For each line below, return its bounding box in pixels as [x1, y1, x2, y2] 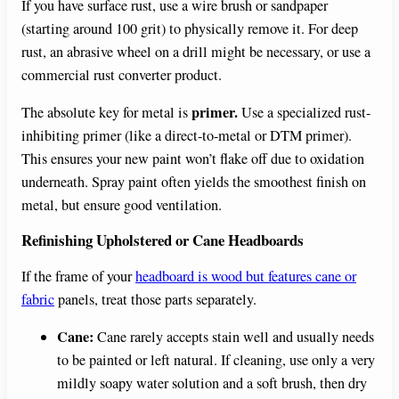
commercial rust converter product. [21, 65, 222, 85]
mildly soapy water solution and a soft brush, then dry [57, 373, 367, 394]
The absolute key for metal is [21, 102, 191, 123]
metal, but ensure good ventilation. [21, 195, 222, 216]
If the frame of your [21, 266, 135, 287]
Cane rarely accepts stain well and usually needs [94, 327, 374, 347]
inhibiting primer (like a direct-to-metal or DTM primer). [21, 126, 352, 146]
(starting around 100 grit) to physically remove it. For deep [21, 19, 358, 39]
